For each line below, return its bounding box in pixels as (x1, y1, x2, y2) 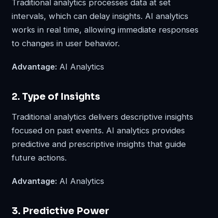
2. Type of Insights (12, 91, 100, 103)
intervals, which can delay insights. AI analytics (12, 11, 188, 21)
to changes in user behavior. (12, 38, 120, 49)
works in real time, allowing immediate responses (12, 25, 199, 35)
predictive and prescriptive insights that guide (12, 139, 186, 149)
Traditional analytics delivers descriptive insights (12, 112, 193, 122)
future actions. (12, 153, 67, 163)
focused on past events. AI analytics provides (12, 126, 185, 136)
